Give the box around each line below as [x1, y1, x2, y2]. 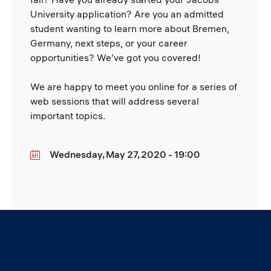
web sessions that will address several [30, 95, 199, 107]
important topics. [30, 109, 105, 122]
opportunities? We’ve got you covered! [30, 51, 201, 64]
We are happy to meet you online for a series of [30, 80, 237, 93]
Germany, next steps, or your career [30, 37, 188, 49]
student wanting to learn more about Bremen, [30, 22, 229, 34]
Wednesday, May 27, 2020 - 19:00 [50, 148, 200, 160]
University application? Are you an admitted [30, 8, 224, 20]
